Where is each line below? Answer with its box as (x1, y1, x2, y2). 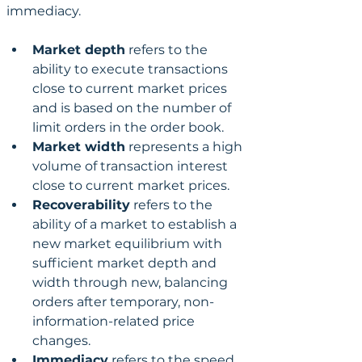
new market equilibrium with (32, 235, 225, 251)
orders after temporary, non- (32, 293, 214, 309)
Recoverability (32, 196, 130, 213)
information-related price (32, 313, 198, 329)
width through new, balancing (32, 274, 231, 290)
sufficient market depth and (32, 255, 220, 271)
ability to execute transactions (32, 61, 231, 77)
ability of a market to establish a (32, 216, 240, 232)
